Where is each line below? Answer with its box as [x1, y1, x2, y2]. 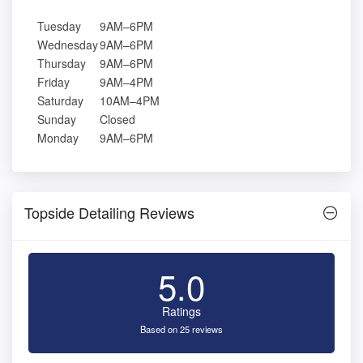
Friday [37, 74, 70, 91]
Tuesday [37, 18, 81, 35]
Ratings [162, 303, 201, 320]
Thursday [37, 55, 86, 72]
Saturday [37, 92, 83, 109]
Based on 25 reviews [140, 322, 223, 336]
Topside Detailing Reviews [24, 202, 194, 224]
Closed [100, 111, 135, 128]
